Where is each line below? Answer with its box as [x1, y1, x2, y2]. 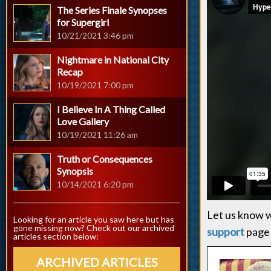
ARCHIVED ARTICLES [36, 255, 158, 269]
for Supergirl [57, 16, 109, 28]
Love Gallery [57, 116, 109, 127]
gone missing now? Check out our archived [13, 223, 174, 233]
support [207, 225, 244, 239]
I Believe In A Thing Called [57, 103, 165, 115]
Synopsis [57, 165, 93, 177]
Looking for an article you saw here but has [13, 214, 174, 224]
